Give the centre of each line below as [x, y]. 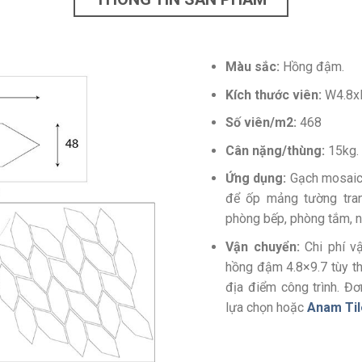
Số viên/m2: [261, 123]
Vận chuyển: [263, 246]
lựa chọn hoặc [266, 307]
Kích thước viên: [274, 95]
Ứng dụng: [256, 179]
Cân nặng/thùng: [277, 150]
